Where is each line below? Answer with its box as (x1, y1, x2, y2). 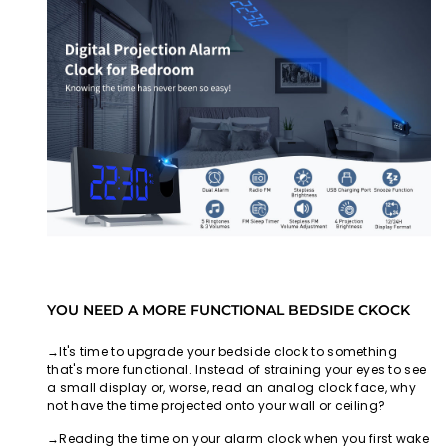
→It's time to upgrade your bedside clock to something (47, 342, 397, 360)
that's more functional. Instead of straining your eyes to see (47, 360, 427, 378)
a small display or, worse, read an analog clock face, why (47, 378, 417, 396)
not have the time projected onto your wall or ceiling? (47, 396, 386, 414)
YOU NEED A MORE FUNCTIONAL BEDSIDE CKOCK (47, 301, 410, 318)
